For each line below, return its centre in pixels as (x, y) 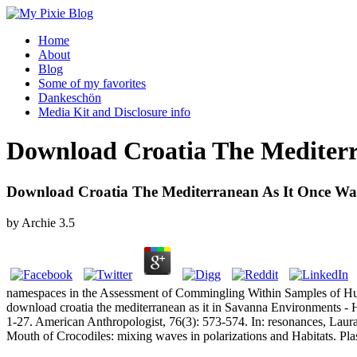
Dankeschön (70, 98)
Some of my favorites (92, 83)
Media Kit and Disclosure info (114, 112)
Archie (39, 222)
